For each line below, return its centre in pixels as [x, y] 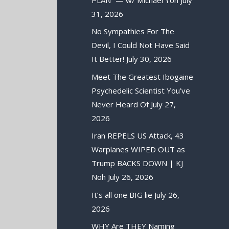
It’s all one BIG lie [122, 194]
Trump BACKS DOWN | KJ [138, 163]
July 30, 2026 [149, 59]
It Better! [108, 59]
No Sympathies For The [133, 31]
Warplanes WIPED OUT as [139, 150]
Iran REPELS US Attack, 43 [138, 136]
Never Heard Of [120, 104]
